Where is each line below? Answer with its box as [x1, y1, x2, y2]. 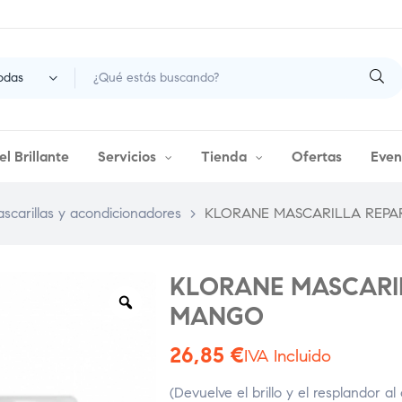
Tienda [201, 148, 248, 166]
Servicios [98, 148, 157, 166]
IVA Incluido [243, 345, 331, 366]
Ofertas [292, 148, 343, 166]
